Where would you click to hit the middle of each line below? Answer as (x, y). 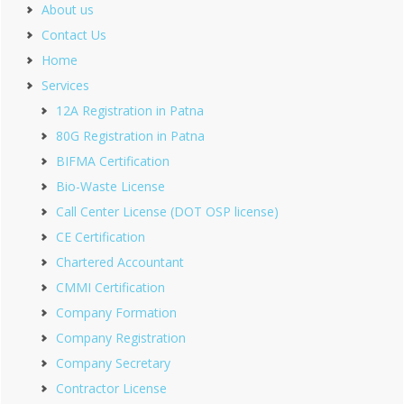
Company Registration (121, 338)
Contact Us (74, 35)
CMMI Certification (110, 287)
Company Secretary (113, 363)
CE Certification (101, 237)
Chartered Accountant (120, 262)
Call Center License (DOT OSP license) (167, 211)
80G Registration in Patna (130, 136)
